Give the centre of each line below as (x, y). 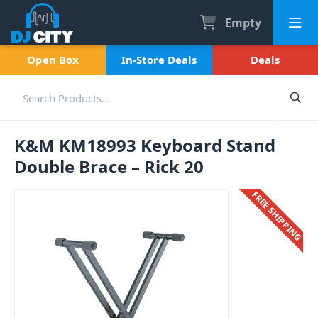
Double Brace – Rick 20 (109, 166)
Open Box (53, 60)
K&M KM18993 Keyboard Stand (145, 145)
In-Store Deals (159, 60)
